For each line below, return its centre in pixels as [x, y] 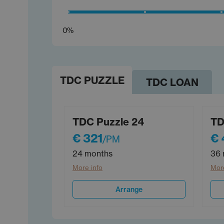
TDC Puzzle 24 [108, 122]
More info [87, 168]
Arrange [129, 189]
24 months [92, 154]
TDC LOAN [172, 82]
